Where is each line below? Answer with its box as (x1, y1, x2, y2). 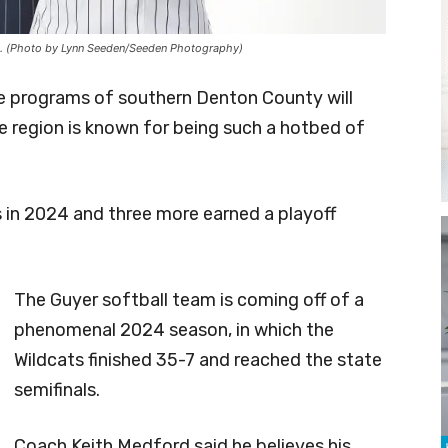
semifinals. (14, 378, 100, 401)
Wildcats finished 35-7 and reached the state (14, 348, 382, 371)
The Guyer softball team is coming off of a (14, 288, 364, 311)
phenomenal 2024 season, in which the (14, 318, 334, 341)
